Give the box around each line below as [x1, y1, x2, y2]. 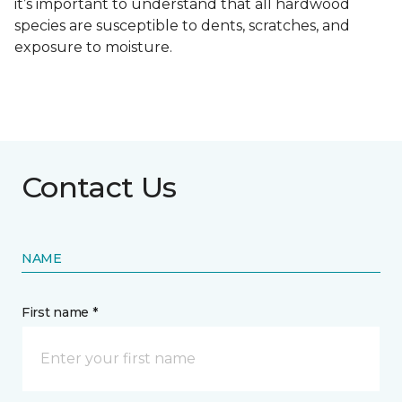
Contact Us [22, 170, 177, 205]
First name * [22, 304, 98, 321]
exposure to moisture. [14, 39, 172, 57]
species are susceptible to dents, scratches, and [14, 17, 350, 35]
